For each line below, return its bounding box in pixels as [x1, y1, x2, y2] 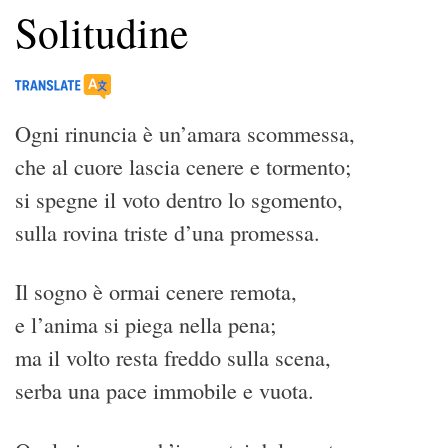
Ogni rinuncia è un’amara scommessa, [15, 118, 355, 148]
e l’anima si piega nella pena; [15, 310, 276, 340]
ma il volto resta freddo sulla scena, [15, 343, 331, 373]
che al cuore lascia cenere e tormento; [15, 151, 351, 181]
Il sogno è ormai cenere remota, [15, 277, 297, 307]
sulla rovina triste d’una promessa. [15, 217, 320, 247]
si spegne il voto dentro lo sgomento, [15, 184, 343, 214]
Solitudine [15, 3, 188, 60]
